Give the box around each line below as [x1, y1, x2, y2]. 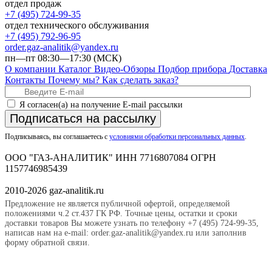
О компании [5, 64, 58, 75]
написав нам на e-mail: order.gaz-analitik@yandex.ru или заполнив [5, 228, 246, 238]
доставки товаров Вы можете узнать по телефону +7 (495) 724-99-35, [5, 219, 259, 228]
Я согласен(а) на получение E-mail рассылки [17, 100, 183, 110]
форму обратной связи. [5, 238, 90, 248]
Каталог [58, 64, 94, 75]
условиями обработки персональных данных [109, 132, 245, 141]
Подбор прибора [158, 64, 229, 75]
